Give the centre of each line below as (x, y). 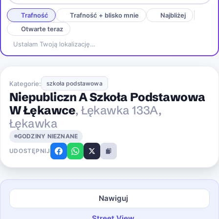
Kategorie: (25, 83)
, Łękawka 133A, (119, 110)
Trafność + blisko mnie (104, 15)
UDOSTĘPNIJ (30, 151)
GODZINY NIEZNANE (48, 136)
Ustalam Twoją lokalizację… (54, 44)
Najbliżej (173, 15)
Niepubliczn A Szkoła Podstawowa (107, 97)
